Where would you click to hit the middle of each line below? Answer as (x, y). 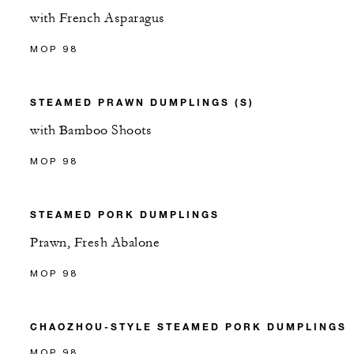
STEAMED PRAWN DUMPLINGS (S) (142, 102)
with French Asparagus (98, 18)
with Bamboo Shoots (91, 130)
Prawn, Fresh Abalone (95, 243)
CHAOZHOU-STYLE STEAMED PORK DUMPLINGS (188, 326)
